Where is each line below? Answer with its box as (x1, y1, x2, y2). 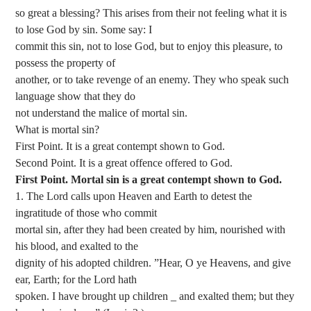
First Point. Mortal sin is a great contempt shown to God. (15, 174, 283, 186)
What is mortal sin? (15, 124, 100, 136)
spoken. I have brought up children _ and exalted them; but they (15, 290, 295, 303)
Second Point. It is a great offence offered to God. (15, 157, 233, 169)
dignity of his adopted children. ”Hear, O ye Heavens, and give (15, 257, 292, 269)
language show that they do (15, 90, 136, 103)
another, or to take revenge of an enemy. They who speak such (15, 74, 289, 86)
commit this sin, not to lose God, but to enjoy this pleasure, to (15, 40, 283, 53)
